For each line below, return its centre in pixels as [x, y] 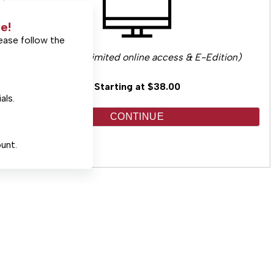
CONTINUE [137, 116]
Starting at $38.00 [137, 86]
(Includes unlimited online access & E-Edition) [137, 57]
